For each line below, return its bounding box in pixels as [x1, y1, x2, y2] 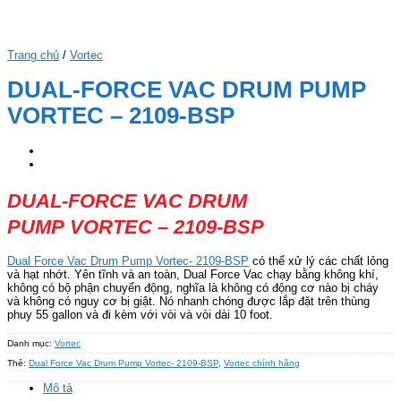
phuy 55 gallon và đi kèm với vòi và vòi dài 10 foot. [7, 308, 273, 322]
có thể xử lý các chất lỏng [249, 254, 388, 269]
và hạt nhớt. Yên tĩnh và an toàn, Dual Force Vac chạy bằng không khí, [7, 268, 379, 282]
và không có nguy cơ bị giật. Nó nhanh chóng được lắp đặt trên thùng [7, 294, 370, 309]
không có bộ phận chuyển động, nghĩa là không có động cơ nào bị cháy [7, 281, 379, 295]
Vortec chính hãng [224, 357, 300, 368]
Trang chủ [7, 47, 59, 62]
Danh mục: [7, 337, 55, 348]
